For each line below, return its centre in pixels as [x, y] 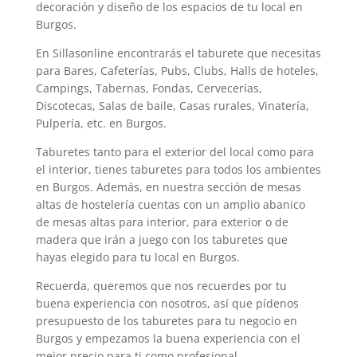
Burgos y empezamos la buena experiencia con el [168, 339]
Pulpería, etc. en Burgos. [101, 124]
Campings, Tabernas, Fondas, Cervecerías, [149, 88]
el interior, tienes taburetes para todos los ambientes [178, 170]
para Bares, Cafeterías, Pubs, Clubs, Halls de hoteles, [177, 71]
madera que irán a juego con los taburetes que [161, 240]
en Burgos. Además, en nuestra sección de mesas [168, 187]
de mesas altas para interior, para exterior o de [162, 222]
